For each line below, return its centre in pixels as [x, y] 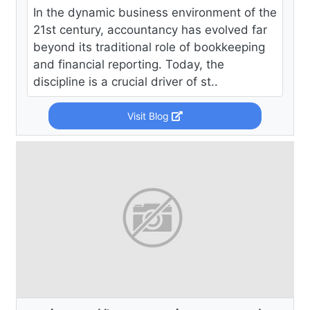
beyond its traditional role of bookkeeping [149, 47]
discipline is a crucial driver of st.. [126, 82]
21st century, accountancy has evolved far [150, 30]
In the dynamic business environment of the [155, 13]
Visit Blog [149, 116]
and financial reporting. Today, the [129, 65]
